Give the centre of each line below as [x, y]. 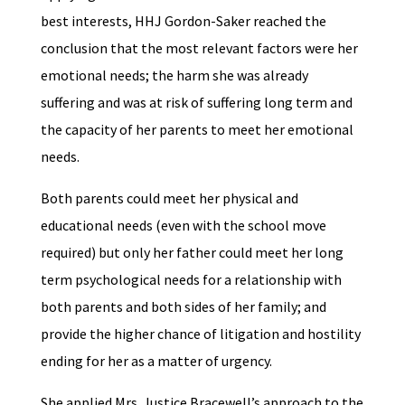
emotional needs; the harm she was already [174, 75]
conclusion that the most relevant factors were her [199, 48]
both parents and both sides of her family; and [183, 306]
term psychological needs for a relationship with [191, 279]
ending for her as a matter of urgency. [156, 361]
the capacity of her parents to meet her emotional [197, 129]
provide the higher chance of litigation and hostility [200, 334]
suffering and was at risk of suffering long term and [196, 102]
